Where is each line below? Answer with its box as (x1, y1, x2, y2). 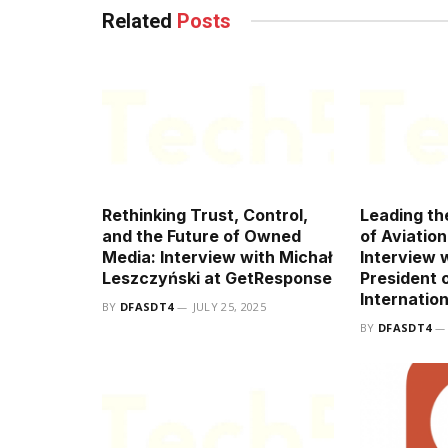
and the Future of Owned (102, 226, 301, 247)
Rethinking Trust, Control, (102, 205, 308, 226)
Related (102, 8, 177, 33)
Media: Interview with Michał (102, 247, 332, 268)
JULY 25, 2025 (192, 299, 266, 315)
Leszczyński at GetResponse (102, 268, 332, 289)
